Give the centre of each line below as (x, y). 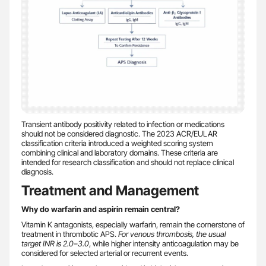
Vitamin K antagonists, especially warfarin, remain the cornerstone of (133, 224)
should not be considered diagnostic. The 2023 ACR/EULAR (119, 133)
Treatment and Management (110, 190)
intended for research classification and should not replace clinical (128, 162)
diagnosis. (37, 171)
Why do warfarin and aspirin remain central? (101, 209)
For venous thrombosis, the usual (172, 234)
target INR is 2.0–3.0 (55, 243)
